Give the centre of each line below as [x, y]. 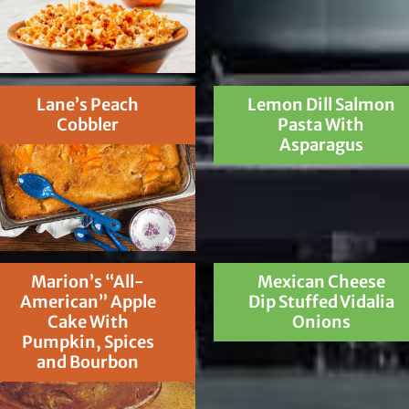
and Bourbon [88, 362]
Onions [321, 322]
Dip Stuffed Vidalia [321, 302]
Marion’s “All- [88, 282]
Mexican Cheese [321, 282]
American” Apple [88, 302]
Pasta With [321, 124]
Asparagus [321, 144]
